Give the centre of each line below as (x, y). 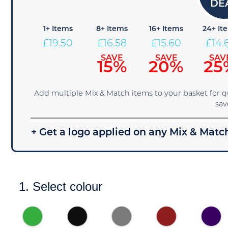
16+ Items (166, 29)
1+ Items (58, 29)
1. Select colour (61, 187)
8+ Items (112, 29)
